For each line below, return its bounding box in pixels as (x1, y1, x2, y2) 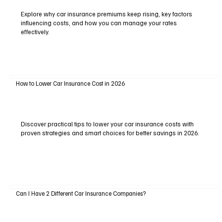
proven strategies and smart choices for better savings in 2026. (20, 129, 199, 137)
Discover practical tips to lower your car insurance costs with (20, 120, 194, 128)
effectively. (20, 28, 50, 36)
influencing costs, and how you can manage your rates (20, 19, 177, 27)
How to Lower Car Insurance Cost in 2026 (15, 79, 125, 87)
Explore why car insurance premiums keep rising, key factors (20, 10, 192, 18)
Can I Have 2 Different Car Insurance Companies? (15, 189, 146, 197)
